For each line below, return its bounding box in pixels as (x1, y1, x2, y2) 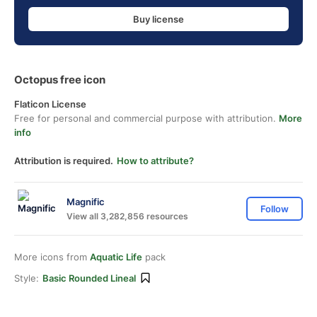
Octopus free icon (14, 73, 105, 86)
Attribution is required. (14, 155, 113, 166)
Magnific (67, 195, 105, 207)
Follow (260, 203, 289, 214)
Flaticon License (14, 98, 86, 110)
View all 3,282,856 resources (67, 210, 188, 221)
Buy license (133, 13, 184, 25)
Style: (14, 272, 39, 284)
